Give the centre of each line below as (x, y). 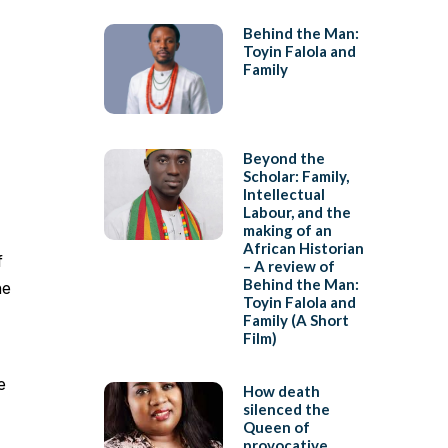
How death (281, 391)
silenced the (286, 409)
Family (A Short (295, 320)
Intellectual (283, 194)
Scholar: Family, (295, 176)
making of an (287, 230)
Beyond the (283, 158)
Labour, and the (296, 212)
